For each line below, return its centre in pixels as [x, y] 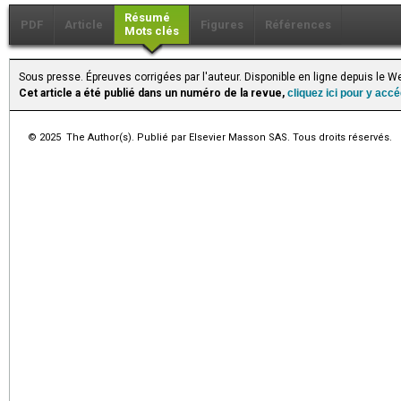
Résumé [147, 17]
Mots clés [152, 30]
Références [298, 24]
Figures [222, 24]
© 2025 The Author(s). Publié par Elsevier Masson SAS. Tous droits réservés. [210, 137]
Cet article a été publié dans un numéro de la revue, [153, 93]
